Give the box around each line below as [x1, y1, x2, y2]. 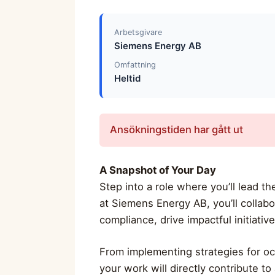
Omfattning [114, 60, 156, 70]
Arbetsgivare [114, 27, 162, 37]
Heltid [114, 72, 141, 85]
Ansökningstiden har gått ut [109, 123, 243, 136]
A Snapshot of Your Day [99, 163, 216, 176]
